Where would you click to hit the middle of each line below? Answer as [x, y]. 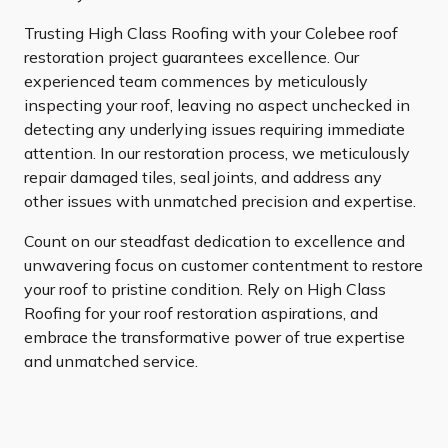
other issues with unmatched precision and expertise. [220, 201]
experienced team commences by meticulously [196, 81]
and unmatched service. [111, 361]
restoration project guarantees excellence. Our [191, 57]
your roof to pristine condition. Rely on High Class [205, 289]
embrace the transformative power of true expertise [214, 337]
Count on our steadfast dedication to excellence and [214, 241]
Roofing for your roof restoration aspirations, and [201, 313]
